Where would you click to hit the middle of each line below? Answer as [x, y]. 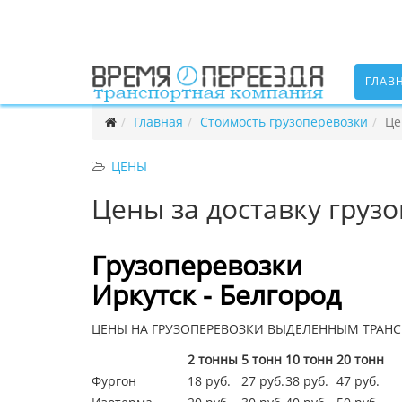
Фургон [114, 381]
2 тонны [214, 359]
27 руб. [263, 381]
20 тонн [362, 359]
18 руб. [209, 381]
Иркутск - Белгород [216, 295]
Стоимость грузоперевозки [284, 122]
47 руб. [358, 381]
